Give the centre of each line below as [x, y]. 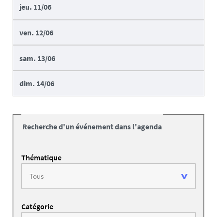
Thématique [41, 158]
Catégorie [37, 207]
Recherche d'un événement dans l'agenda [92, 127]
